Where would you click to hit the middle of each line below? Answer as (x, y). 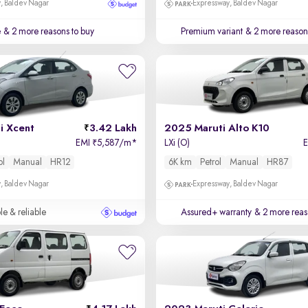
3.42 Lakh (113, 129)
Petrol (210, 162)
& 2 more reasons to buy (48, 32)
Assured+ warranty (216, 212)
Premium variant (211, 32)
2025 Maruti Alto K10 (217, 129)
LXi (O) (177, 143)
